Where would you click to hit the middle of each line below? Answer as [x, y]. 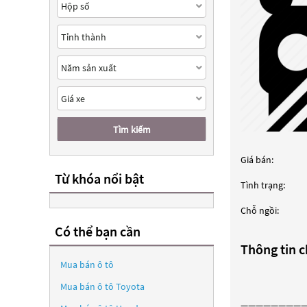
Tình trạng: [263, 185]
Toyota [130, 286]
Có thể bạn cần [98, 231]
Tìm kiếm [132, 129]
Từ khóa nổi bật [99, 179]
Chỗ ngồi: [260, 210]
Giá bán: [257, 160]
